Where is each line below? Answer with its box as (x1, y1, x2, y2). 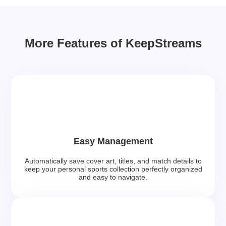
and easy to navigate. (79, 173, 147, 181)
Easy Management (73, 136, 153, 146)
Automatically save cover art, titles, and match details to (24, 156, 202, 165)
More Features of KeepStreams (24, 36, 202, 50)
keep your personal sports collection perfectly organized (24, 164, 202, 173)
